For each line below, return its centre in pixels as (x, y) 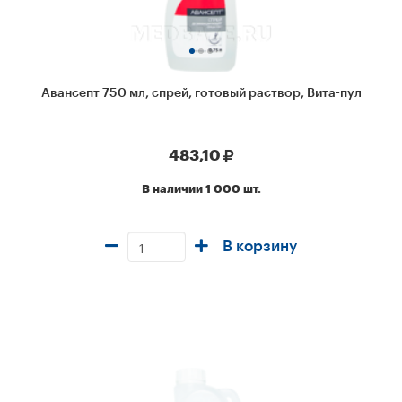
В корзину (260, 246)
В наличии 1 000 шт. (201, 189)
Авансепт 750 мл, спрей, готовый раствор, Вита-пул (201, 93)
